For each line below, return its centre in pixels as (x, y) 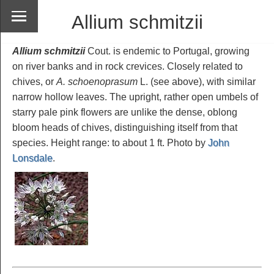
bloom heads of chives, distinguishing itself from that (125, 127)
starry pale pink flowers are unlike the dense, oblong (125, 112)
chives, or (34, 81)
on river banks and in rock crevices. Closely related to (128, 66)
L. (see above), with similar (197, 81)
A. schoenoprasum (97, 81)
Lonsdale (32, 158)
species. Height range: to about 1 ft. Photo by (110, 143)
